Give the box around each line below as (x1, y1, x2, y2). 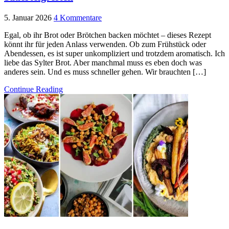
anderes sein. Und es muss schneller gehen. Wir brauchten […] (4, 67, 206, 77)
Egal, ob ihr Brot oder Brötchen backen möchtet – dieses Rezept (4, 31, 211, 40)
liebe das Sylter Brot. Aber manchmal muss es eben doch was (4, 58, 202, 67)
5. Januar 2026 (4, 13, 52, 22)
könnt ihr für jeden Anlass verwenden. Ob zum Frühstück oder (4, 40, 206, 49)
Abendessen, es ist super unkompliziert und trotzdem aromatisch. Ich (4, 49, 225, 58)
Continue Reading (4, 85, 63, 94)
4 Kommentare (54, 13, 102, 22)
